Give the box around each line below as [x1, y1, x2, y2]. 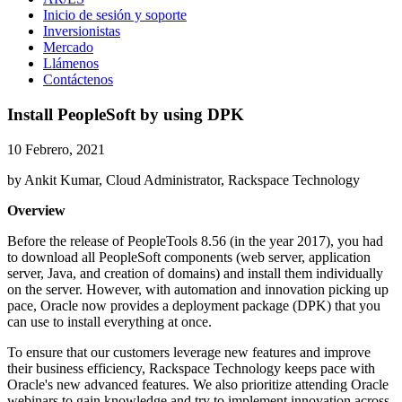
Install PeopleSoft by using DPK [7, 104, 244, 124]
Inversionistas [43, 23, 120, 39]
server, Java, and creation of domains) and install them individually [7, 265, 383, 281]
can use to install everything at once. [7, 313, 215, 329]
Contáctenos [43, 72, 113, 88]
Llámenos [43, 56, 99, 72]
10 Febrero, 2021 [7, 141, 105, 157]
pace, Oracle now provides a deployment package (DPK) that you [7, 297, 380, 313]
